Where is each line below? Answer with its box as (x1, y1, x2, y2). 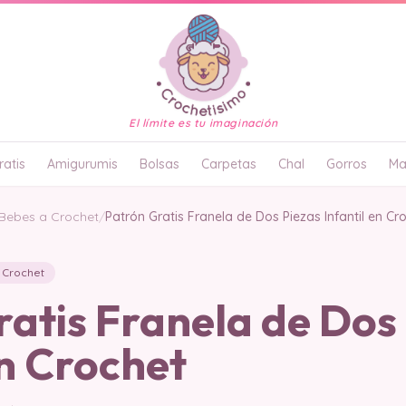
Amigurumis (47, 156, 118, 172)
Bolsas (140, 156, 179, 172)
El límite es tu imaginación (128, 116, 278, 130)
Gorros (326, 156, 367, 172)
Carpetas (201, 156, 256, 172)
